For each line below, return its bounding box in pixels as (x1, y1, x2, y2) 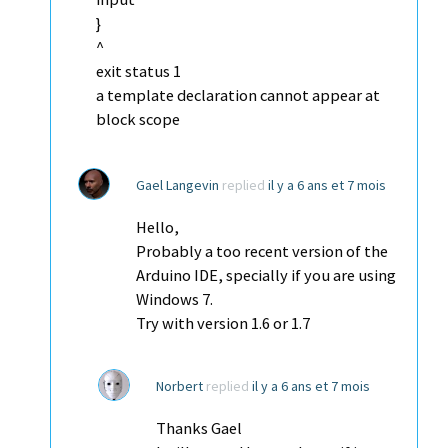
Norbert (156, 376, 203, 395)
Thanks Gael (156, 417, 242, 439)
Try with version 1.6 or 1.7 (136, 312, 310, 334)
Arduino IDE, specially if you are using (136, 264, 396, 286)
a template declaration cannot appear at (96, 85, 380, 106)
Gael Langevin (136, 175, 219, 194)
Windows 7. (136, 288, 213, 310)
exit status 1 (96, 61, 181, 82)
